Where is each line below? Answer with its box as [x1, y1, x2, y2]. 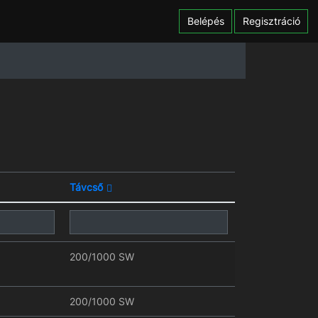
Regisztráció [242, 15, 300, 28]
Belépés [187, 15, 224, 28]
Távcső [69, 181, 103, 194]
